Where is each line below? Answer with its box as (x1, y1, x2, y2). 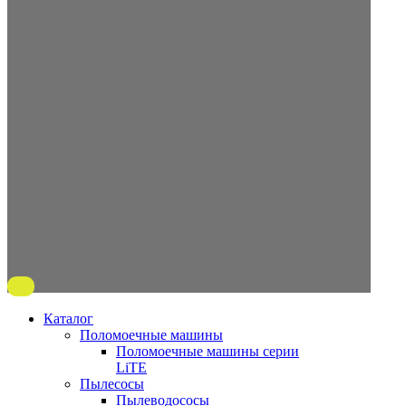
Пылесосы (80, 376, 144, 391)
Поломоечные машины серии (116, 343, 299, 359)
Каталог (43, 311, 93, 326)
